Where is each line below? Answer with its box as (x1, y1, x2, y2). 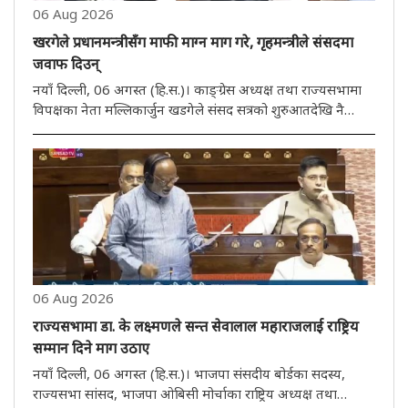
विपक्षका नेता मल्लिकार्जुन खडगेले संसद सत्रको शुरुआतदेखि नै (33, 99, 344, 118)
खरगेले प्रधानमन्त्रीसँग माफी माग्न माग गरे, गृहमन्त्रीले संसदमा (33, 31, 353, 52)
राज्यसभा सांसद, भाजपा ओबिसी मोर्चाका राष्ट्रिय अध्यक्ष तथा (33, 383, 337, 403)
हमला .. (33, 159, 70, 178)
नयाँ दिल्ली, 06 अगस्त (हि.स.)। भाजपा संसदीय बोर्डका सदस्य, (33, 363, 345, 382)
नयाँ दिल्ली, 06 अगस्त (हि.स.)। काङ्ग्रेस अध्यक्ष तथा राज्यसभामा (33, 79, 362, 98)
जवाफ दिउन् (33, 53, 99, 74)
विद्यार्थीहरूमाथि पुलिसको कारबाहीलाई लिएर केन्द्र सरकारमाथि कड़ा (33, 139, 372, 158)
